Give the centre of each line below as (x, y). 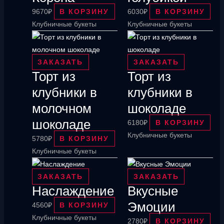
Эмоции (151, 207)
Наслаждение (73, 191)
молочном (61, 108)
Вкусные (153, 191)
